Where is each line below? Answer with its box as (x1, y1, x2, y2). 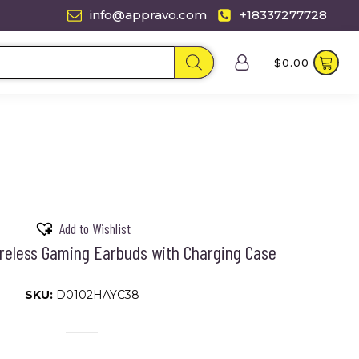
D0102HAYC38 (55, 288, 139, 302)
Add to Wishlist (58, 220, 131, 238)
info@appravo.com (90, 7, 208, 22)
